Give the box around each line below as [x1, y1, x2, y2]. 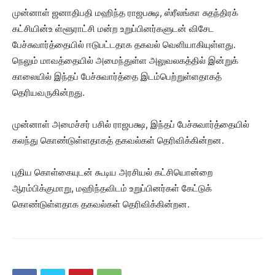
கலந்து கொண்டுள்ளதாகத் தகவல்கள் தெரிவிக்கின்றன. [12, 134, 224, 146]
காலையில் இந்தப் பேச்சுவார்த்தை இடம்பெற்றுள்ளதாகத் [12, 71, 222, 82]
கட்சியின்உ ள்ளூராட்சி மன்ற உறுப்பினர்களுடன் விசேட [12, 23, 214, 34]
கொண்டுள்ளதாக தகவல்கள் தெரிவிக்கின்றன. [12, 198, 190, 210]
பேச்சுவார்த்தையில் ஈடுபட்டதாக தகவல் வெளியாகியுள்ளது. [12, 39, 236, 50]
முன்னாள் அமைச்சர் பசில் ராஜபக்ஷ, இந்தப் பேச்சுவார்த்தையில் [12, 118, 249, 130]
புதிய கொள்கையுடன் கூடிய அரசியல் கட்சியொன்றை [12, 166, 213, 178]
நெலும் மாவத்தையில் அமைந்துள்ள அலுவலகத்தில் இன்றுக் [12, 55, 238, 66]
